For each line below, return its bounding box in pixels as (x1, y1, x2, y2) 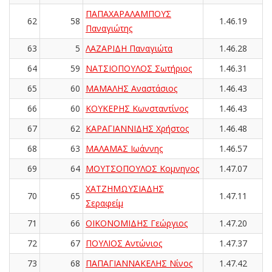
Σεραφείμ (86, 197, 123, 209)
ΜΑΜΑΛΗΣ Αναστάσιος (86, 82, 177, 94)
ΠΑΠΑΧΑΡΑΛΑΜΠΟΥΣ (86, 7, 171, 19)
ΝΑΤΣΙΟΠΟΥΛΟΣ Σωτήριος (86, 62, 192, 74)
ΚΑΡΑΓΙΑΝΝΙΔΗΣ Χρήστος (86, 122, 189, 134)
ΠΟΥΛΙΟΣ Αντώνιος (86, 237, 162, 249)
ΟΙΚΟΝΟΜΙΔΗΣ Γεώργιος (86, 217, 188, 229)
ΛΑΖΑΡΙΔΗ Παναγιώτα (86, 42, 172, 54)
